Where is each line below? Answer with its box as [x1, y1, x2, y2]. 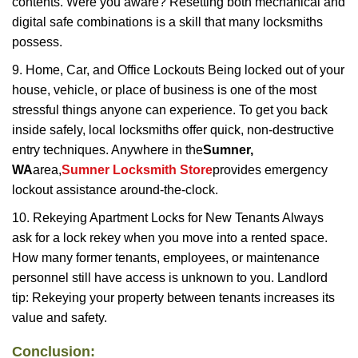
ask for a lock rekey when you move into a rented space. [12, 231, 328, 245]
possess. [12, 35, 62, 49]
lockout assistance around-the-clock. [12, 183, 218, 197]
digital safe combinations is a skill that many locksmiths [12, 15, 323, 29]
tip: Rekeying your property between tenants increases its [12, 291, 335, 304]
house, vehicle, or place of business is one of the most [12, 83, 316, 97]
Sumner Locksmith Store [62, 163, 213, 177]
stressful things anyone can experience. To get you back [12, 103, 328, 117]
